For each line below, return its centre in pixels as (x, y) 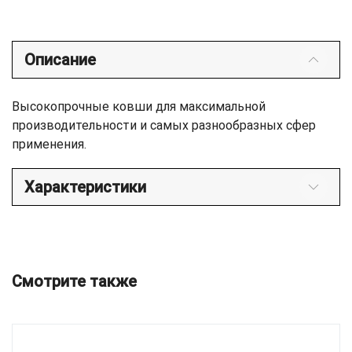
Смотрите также (74, 282)
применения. (49, 145)
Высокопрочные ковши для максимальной (139, 107)
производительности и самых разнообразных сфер (164, 126)
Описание (60, 60)
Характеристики (85, 187)
